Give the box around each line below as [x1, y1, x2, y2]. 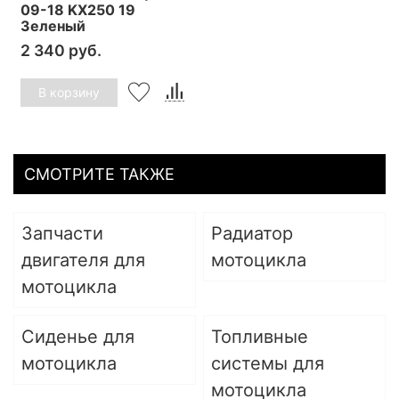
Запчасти [21, 223, 103, 245]
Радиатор [211, 223, 293, 245]
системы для [211, 353, 324, 375]
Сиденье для [21, 326, 134, 348]
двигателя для [21, 249, 145, 272]
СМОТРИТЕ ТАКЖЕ [24, 165, 175, 184]
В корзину [38, 85, 100, 101]
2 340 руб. [20, 40, 102, 60]
